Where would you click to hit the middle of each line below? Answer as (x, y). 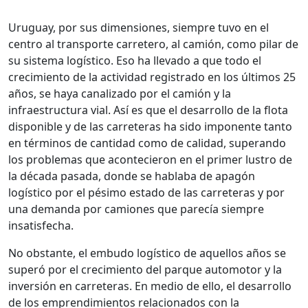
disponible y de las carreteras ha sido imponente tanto (150, 127)
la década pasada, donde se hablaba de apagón (132, 176)
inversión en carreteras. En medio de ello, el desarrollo (150, 286)
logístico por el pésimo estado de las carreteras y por (146, 193)
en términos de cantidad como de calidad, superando (147, 143)
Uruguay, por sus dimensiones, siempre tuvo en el (139, 28)
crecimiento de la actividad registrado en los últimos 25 (152, 77)
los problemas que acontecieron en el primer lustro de (150, 160)
